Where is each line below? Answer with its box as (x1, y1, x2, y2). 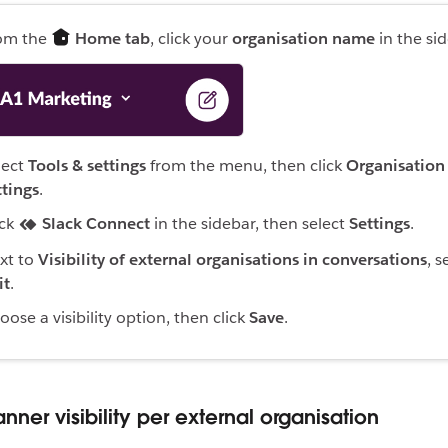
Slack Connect (42, 213, 150, 235)
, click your (150, 28, 232, 50)
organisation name (232, 28, 375, 50)
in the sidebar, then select (150, 213, 349, 235)
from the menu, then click (146, 155, 346, 177)
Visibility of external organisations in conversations (38, 249, 427, 271)
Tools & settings (28, 155, 146, 177)
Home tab (75, 28, 150, 50)
